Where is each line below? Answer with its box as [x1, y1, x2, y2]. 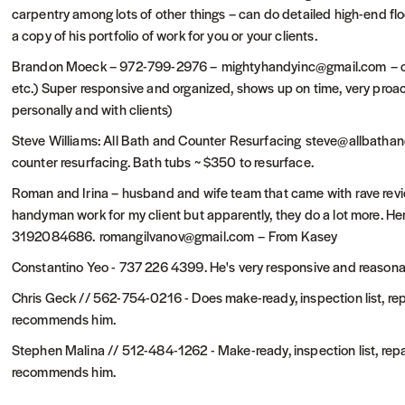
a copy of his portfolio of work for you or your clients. [11, 25, 317, 44]
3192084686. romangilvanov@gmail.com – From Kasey [11, 226, 338, 245]
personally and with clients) [11, 99, 173, 118]
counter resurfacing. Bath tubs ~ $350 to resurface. [11, 152, 314, 171]
